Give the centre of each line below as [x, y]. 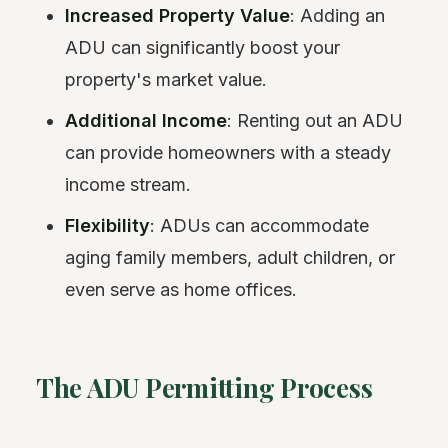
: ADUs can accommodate [260, 225]
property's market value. [166, 79]
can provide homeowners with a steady [228, 152]
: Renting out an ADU [315, 120]
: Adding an [338, 15]
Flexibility [108, 225]
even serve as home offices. [181, 289]
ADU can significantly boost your [203, 47]
